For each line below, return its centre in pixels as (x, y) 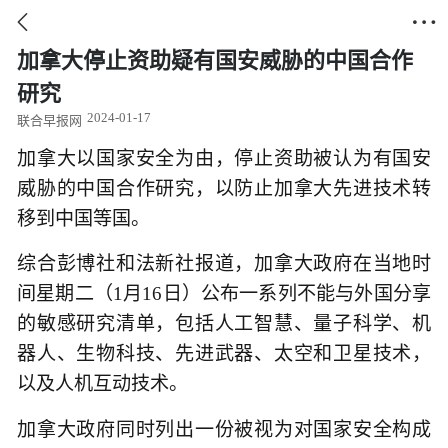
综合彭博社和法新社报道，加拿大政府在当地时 (224, 264)
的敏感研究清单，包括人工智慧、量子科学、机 (224, 324)
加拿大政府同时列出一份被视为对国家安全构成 (224, 429)
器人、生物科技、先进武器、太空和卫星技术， (224, 354)
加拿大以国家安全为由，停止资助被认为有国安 (224, 158)
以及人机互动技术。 (102, 384)
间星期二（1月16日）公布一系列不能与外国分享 (224, 294)
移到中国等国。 (83, 218)
